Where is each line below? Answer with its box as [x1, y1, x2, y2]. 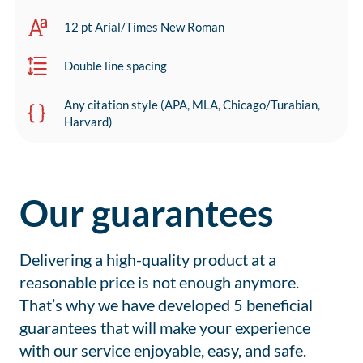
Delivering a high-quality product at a [19, 250, 276, 270]
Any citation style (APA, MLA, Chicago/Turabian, [64, 97, 320, 113]
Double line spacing [64, 58, 167, 74]
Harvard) [64, 114, 113, 130]
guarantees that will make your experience [19, 318, 310, 338]
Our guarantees [19, 191, 274, 236]
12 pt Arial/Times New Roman [64, 19, 224, 35]
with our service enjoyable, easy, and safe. [19, 340, 306, 361]
